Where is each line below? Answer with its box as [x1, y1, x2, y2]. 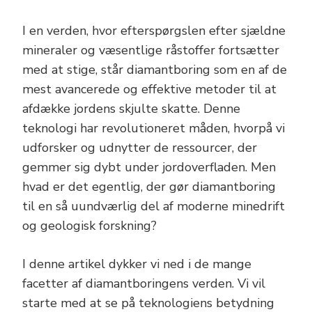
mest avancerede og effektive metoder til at [22, 81, 276, 97]
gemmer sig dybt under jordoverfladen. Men [22, 159, 276, 175]
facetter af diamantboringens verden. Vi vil [22, 275, 265, 292]
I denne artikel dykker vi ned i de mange [22, 256, 251, 272]
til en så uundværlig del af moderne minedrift [22, 198, 285, 214]
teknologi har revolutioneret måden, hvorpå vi [22, 120, 285, 136]
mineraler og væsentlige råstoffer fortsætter [22, 42, 279, 58]
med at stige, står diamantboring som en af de [22, 61, 287, 78]
